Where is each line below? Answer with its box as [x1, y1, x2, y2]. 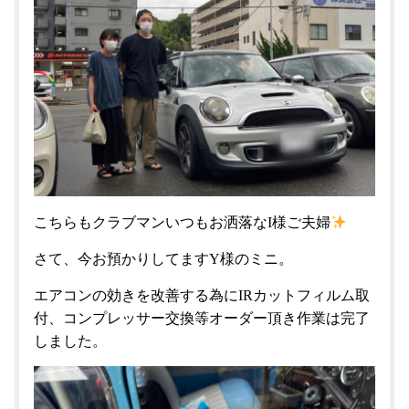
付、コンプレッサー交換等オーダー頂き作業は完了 [34, 310, 370, 326]
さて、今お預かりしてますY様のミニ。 [34, 251, 293, 267]
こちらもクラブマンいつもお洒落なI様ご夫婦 [34, 215, 330, 230]
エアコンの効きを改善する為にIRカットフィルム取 [34, 288, 370, 303]
